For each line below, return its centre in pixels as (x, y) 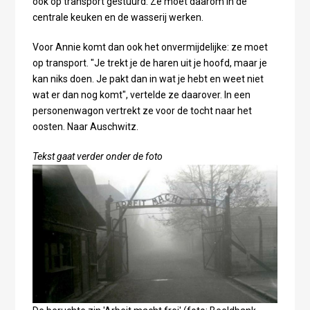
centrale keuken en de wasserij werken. (118, 18)
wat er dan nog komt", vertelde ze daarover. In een (141, 95)
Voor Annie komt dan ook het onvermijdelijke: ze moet (150, 47)
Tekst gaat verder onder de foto (97, 157)
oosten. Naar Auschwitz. (85, 127)
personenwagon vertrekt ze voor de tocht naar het (142, 111)
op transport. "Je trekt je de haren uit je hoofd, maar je (149, 63)
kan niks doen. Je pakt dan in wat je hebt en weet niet (148, 79)
